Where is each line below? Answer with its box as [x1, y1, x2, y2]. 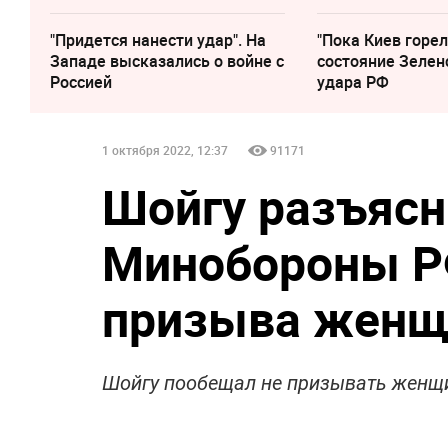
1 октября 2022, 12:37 [102, 142, 228, 158]
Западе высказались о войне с [50, 50, 284, 72]
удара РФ [317, 71, 390, 93]
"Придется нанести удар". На [50, 29, 266, 51]
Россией [50, 71, 112, 93]
